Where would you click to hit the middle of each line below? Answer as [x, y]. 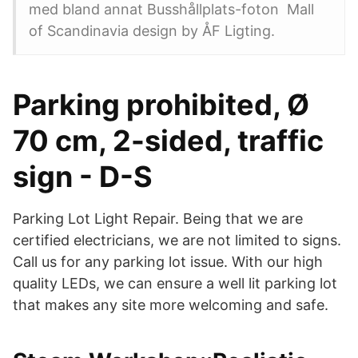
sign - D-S [83, 177]
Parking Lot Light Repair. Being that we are [158, 219]
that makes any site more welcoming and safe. [171, 305]
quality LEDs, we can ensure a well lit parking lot [175, 283]
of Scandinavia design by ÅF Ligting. [152, 31]
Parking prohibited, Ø [161, 105]
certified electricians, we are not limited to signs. [177, 240]
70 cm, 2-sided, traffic [168, 141]
